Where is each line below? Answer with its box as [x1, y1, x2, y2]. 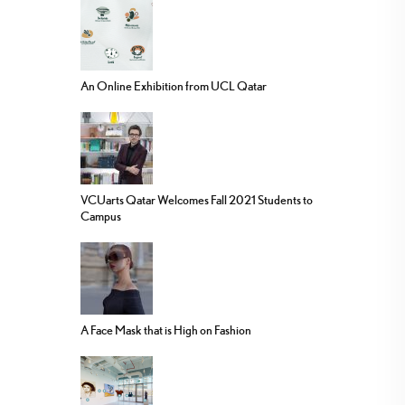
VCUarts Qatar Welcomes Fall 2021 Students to [80, 192, 313, 207]
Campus [80, 208, 121, 223]
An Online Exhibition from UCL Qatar [80, 78, 267, 93]
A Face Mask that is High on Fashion [80, 322, 251, 337]
